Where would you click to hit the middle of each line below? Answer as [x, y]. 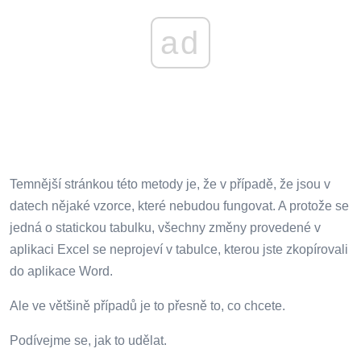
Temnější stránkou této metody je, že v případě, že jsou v [170, 185]
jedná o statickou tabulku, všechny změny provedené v [165, 228]
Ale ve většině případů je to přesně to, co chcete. [147, 306]
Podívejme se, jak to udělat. [88, 341]
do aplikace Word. [61, 272]
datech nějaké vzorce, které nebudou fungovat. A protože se [179, 206]
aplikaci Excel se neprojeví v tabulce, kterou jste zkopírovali [179, 250]
